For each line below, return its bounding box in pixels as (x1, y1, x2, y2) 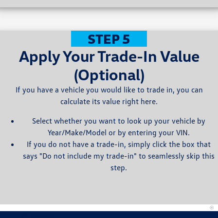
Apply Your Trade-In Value (18, 46, 200, 66)
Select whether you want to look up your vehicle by (32, 116, 205, 126)
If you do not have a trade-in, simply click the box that (27, 139, 211, 149)
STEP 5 (87, 30, 130, 47)
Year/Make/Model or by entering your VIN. (48, 127, 190, 138)
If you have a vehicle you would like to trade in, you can (15, 85, 203, 95)
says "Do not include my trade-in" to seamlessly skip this (23, 151, 215, 161)
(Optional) (73, 65, 145, 84)
